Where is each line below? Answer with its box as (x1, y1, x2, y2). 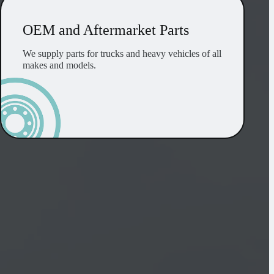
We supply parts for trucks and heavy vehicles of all (23, 48, 222, 59)
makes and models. (23, 60, 97, 71)
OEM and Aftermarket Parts (23, 22, 190, 39)
